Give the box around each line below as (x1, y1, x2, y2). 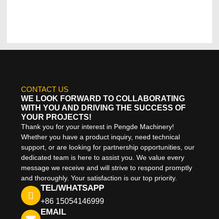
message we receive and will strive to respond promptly (21, 164, 192, 172)
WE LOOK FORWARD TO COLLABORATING (21, 94, 185, 103)
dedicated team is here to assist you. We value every (21, 153, 184, 162)
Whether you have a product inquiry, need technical (21, 133, 180, 141)
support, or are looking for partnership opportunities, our (21, 143, 195, 152)
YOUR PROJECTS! (21, 113, 91, 122)
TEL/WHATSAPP (40, 183, 104, 193)
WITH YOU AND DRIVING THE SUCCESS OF (21, 104, 186, 112)
